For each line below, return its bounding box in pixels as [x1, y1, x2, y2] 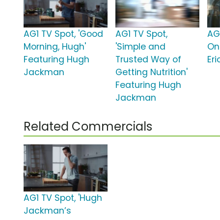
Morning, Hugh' [24, 41, 86, 53]
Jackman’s [24, 205, 71, 217]
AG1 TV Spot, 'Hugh [24, 192, 102, 204]
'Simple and [115, 41, 166, 53]
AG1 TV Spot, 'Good [24, 28, 103, 40]
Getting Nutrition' [115, 66, 188, 79]
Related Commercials [24, 118, 152, 135]
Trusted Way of [115, 54, 182, 66]
